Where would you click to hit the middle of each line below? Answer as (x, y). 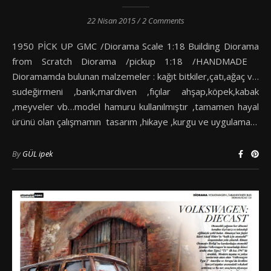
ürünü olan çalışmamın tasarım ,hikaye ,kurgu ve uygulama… (135, 122)
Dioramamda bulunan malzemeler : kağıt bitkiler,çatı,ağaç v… (135, 77)
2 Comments (163, 21)
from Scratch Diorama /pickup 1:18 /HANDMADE (135, 61)
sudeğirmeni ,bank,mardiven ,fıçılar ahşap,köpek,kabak (135, 92)
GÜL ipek (38, 154)
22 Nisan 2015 (111, 21)
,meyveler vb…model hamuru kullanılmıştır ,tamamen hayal (135, 107)
